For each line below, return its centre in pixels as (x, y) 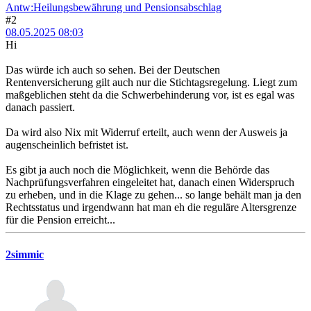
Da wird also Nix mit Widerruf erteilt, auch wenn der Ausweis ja (146, 133)
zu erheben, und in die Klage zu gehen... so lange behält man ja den (153, 195)
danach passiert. (40, 108)
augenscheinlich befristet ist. (67, 145)
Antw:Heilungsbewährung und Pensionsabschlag (114, 8)
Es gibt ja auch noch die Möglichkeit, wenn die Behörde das (137, 170)
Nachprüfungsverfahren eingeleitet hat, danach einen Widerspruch (150, 183)
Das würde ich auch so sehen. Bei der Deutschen (113, 70)
